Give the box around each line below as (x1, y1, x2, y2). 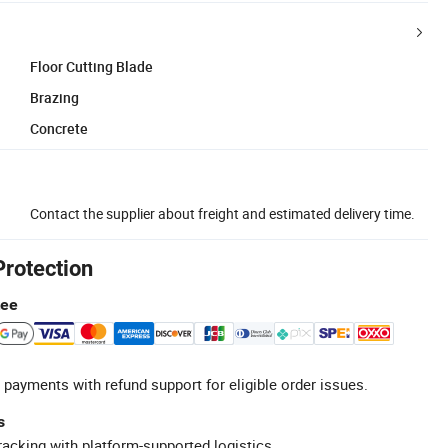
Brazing (30, 87, 79, 107)
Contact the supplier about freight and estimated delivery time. (30, 203, 415, 223)
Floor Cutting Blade (30, 56, 153, 76)
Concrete (30, 118, 88, 138)
